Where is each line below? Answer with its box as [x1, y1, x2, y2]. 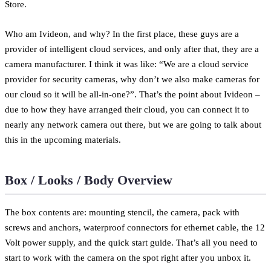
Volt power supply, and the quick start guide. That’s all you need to [5, 237, 258, 247]
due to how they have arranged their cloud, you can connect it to [5, 103, 249, 114]
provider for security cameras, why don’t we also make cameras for [5, 73, 260, 84]
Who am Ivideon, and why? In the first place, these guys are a [5, 28, 239, 39]
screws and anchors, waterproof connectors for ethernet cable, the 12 [5, 221, 265, 232]
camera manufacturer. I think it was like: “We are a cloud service [5, 58, 249, 69]
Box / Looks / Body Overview [5, 172, 172, 188]
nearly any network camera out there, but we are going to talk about [5, 119, 261, 129]
